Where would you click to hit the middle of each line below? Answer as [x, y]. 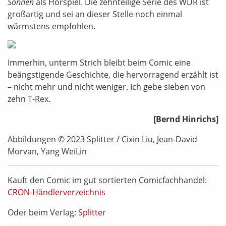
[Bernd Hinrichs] [186, 119]
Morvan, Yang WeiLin [47, 151]
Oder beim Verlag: [43, 212]
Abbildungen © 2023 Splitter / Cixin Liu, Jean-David [102, 139]
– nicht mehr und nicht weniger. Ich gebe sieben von [106, 87]
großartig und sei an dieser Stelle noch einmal [95, 14]
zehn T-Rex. [29, 99]
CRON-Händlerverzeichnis [56, 192]
